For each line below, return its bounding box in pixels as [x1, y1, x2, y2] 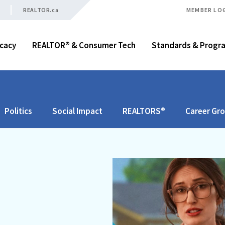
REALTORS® [123, 105, 165, 117]
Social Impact [52, 105, 102, 117]
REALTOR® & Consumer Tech [32, 40, 136, 51]
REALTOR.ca [23, 6, 59, 14]
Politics [5, 105, 32, 117]
